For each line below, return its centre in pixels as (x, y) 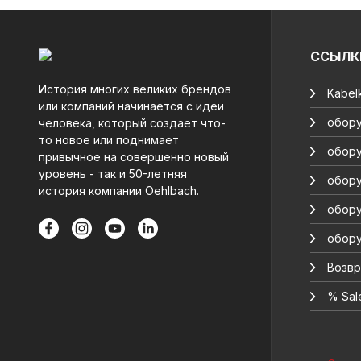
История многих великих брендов (135, 89)
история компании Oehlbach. (119, 191)
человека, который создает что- (132, 123)
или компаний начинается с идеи (131, 106)
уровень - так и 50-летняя (113, 174)
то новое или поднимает (109, 140)
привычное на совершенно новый (134, 157)
